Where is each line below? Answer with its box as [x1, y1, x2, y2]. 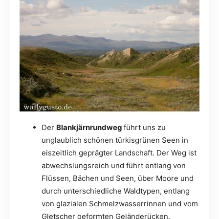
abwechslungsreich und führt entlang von [42, 161, 186, 171]
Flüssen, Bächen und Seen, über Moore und [42, 174, 194, 183]
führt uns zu [124, 123, 166, 132]
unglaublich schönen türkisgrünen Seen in [42, 135, 188, 145]
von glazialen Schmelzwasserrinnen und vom [42, 199, 198, 209]
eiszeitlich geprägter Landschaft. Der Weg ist [42, 148, 197, 158]
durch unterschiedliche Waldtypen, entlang [42, 186, 190, 196]
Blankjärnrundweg [56, 123, 124, 132]
